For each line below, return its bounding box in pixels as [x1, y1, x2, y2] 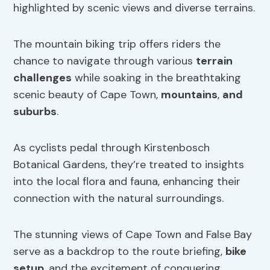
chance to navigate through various [13, 54, 196, 69]
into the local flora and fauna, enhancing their [13, 174, 241, 189]
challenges [13, 71, 72, 86]
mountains [161, 87, 218, 102]
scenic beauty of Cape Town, [13, 87, 162, 102]
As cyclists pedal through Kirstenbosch [13, 140, 210, 155]
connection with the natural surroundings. [13, 191, 224, 206]
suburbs [13, 104, 57, 119]
